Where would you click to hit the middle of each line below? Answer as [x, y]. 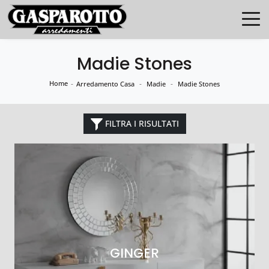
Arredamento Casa [105, 84]
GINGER [134, 253]
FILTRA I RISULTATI [141, 123]
